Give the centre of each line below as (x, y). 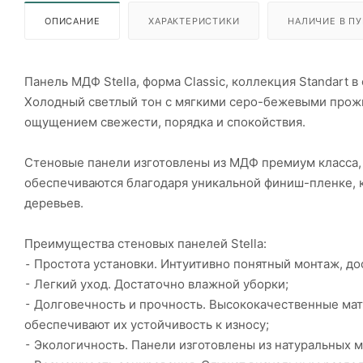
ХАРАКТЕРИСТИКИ (194, 21)
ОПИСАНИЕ (73, 21)
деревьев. (54, 203)
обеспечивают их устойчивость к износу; (147, 324)
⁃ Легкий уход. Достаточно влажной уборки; (156, 284)
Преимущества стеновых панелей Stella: (145, 243)
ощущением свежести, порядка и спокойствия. (165, 122)
